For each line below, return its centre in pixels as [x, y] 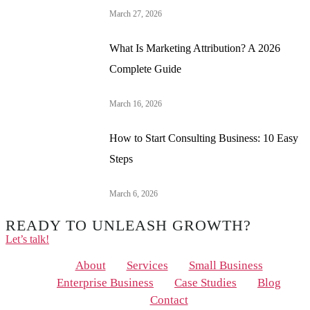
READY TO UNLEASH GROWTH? [128, 226]
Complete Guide [145, 69]
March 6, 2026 [134, 194]
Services [147, 266]
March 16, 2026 [136, 104]
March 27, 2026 [136, 14]
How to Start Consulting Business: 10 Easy [204, 138]
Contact [169, 300]
